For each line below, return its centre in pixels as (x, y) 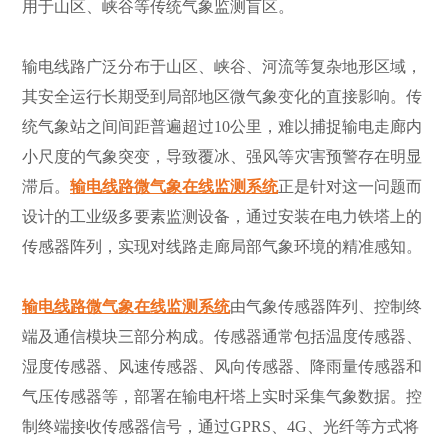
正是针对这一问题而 (350, 187)
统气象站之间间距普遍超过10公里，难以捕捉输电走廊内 (222, 127)
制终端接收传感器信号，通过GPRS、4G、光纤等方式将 (220, 427)
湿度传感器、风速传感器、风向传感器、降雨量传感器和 (222, 367)
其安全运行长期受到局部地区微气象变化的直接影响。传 (222, 97)
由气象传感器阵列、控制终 (326, 307)
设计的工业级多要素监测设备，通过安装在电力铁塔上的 (222, 217)
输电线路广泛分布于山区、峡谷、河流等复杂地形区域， (222, 67)
